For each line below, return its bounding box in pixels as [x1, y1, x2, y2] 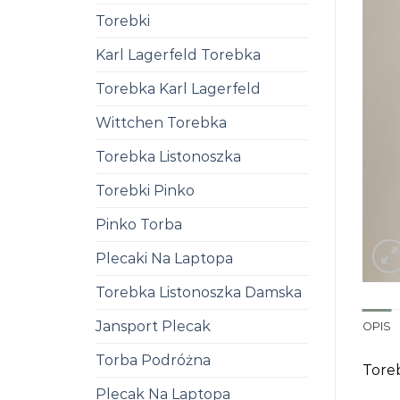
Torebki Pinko [96, 182, 195, 199]
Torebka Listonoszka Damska [96, 284, 302, 301]
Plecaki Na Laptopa [96, 250, 233, 267]
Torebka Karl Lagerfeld [96, 80, 261, 97]
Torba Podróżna [96, 352, 211, 369]
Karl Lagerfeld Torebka [96, 46, 261, 63]
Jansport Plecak [96, 318, 211, 335]
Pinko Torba [96, 216, 182, 233]
